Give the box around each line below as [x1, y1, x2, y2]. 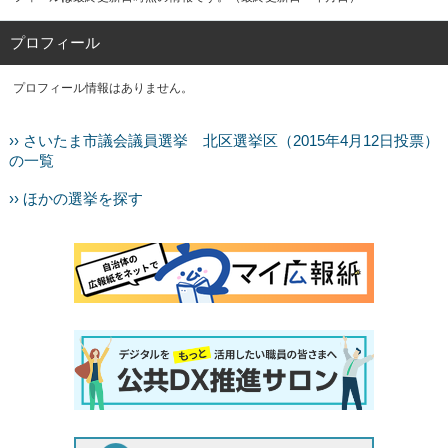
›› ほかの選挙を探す [8, 191, 143, 207]
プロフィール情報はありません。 [13, 81, 194, 95]
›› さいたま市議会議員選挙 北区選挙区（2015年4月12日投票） [8, 133, 439, 149]
